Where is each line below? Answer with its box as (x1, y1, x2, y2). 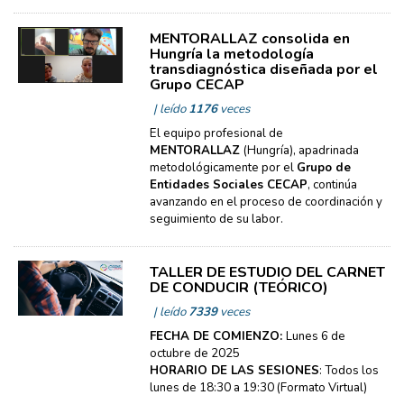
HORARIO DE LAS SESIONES (149, 363, 319, 379)
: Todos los (318, 363, 379, 379)
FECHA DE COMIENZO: (149, 328, 286, 344)
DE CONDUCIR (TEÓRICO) (149, 278, 328, 298)
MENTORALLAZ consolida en (149, 29, 350, 49)
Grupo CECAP (149, 75, 244, 95)
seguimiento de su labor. (149, 211, 283, 227)
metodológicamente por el (149, 160, 297, 176)
